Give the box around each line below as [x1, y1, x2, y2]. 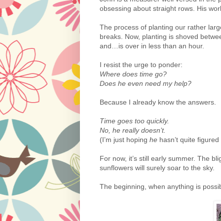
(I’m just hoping [100, 135, 149, 144]
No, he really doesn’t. [100, 126, 168, 134]
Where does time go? [100, 70, 167, 78]
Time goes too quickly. [100, 116, 169, 125]
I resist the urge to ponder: [100, 60, 183, 69]
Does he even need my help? [100, 79, 191, 87]
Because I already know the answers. [100, 98, 216, 106]
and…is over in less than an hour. [100, 41, 204, 50]
